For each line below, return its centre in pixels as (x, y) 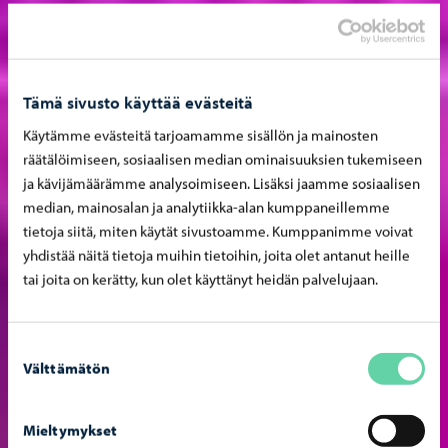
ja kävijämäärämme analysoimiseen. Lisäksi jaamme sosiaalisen (221, 183)
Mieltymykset (70, 430)
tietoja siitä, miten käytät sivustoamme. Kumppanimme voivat (218, 231)
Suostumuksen (54, 348)
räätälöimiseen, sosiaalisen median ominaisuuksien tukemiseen (222, 159)
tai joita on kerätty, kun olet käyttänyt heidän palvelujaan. (200, 279)
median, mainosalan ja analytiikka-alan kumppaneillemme (206, 207)
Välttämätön (67, 368)
